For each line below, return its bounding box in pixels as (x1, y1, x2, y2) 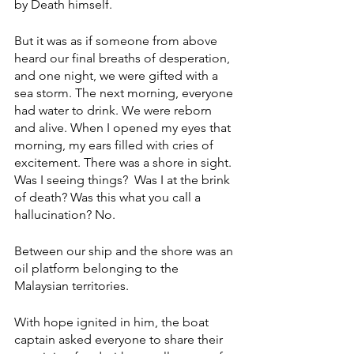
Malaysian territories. (14, 278, 132, 294)
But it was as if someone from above (14, 33, 220, 49)
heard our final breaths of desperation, (14, 51, 233, 66)
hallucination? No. (14, 207, 119, 223)
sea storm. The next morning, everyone (14, 85, 236, 101)
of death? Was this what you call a (14, 190, 204, 205)
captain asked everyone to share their (14, 332, 226, 348)
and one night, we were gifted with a (14, 68, 221, 84)
